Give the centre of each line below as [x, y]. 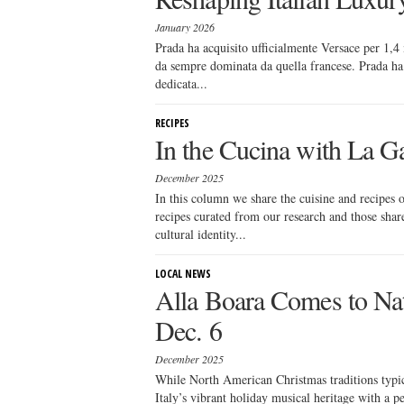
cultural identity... [201, 234]
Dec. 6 [188, 330]
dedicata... [181, 83]
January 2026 [185, 27]
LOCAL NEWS [183, 274]
